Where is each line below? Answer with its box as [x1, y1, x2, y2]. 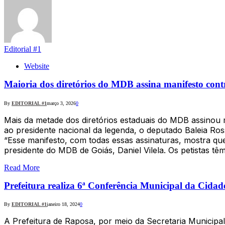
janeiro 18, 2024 [47, 201, 80, 207]
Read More [4, 163, 40, 172]
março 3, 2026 [47, 100, 76, 106]
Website [24, 61, 49, 70]
